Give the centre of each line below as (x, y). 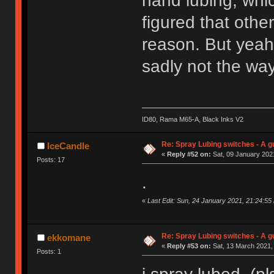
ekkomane (68, 237)
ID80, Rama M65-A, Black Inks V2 (192, 119)
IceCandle (68, 146)
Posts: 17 (51, 159)
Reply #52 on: (189, 154)
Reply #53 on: (189, 246)
